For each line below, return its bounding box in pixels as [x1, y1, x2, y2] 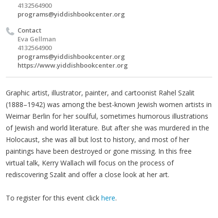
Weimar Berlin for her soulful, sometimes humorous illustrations [6, 111, 208, 121]
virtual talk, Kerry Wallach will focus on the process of [6, 158, 174, 167]
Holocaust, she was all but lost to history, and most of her [6, 134, 189, 144]
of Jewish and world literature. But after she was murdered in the [6, 123, 209, 132]
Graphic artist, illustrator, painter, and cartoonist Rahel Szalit [6, 88, 195, 97]
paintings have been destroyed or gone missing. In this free [6, 146, 192, 156]
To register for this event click [6, 193, 101, 202]
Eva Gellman [18, 34, 56, 43]
